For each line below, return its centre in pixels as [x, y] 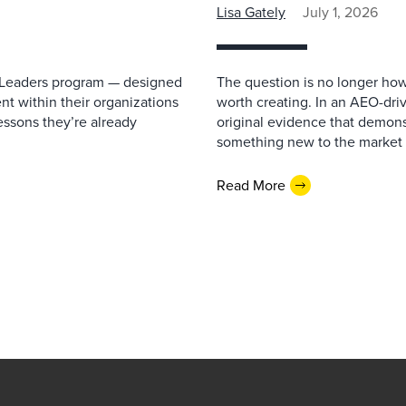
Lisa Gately [251, 13]
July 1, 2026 [340, 13]
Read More [251, 185]
